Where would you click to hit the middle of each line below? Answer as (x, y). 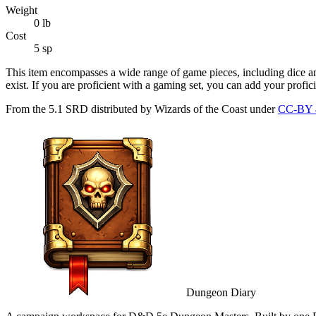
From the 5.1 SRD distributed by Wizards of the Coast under (140, 109)
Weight (22, 10)
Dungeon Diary (221, 292)
